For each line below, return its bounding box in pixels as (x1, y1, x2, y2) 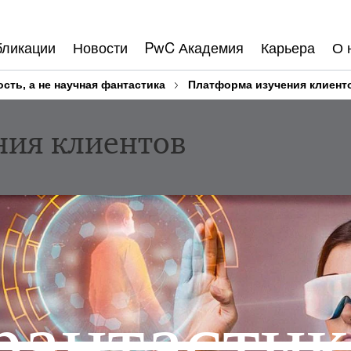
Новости (73, 39, 128, 56)
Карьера (261, 39, 315, 56)
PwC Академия (145, 39, 244, 56)
